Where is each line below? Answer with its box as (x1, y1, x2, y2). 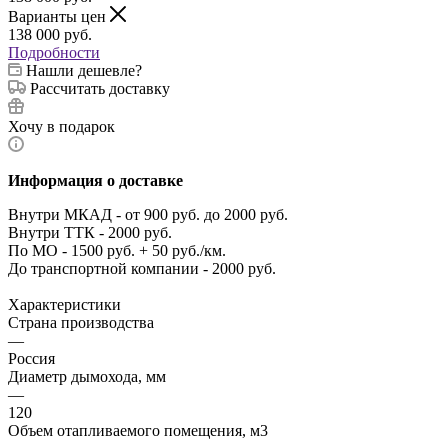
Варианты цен (8, 7, 110, 25)
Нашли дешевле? (26, 61, 142, 79)
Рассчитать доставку (30, 79, 170, 97)
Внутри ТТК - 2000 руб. (8, 223, 172, 241)
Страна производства (8, 313, 154, 331)
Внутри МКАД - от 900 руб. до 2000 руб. (8, 205, 288, 223)
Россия (8, 349, 55, 367)
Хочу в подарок (8, 117, 115, 135)
